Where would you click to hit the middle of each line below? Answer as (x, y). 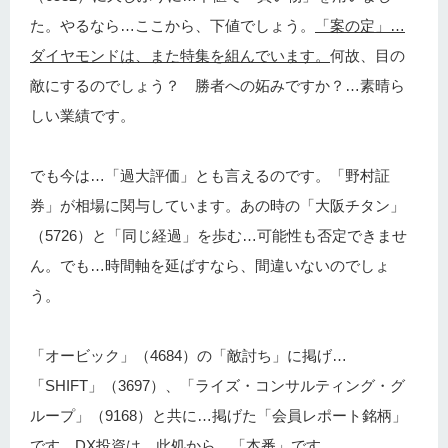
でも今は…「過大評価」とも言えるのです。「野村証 (210, 176)
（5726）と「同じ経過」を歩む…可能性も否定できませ (218, 236)
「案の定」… (360, 26)
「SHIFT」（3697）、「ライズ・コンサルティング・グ (217, 386)
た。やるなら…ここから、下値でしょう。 (172, 26)
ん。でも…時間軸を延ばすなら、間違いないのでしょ (210, 266)
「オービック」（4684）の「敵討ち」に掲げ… (188, 356)
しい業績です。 (82, 116)
